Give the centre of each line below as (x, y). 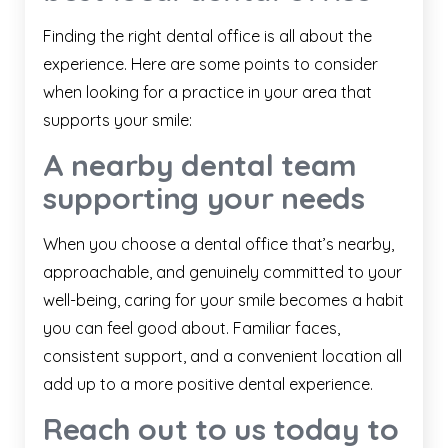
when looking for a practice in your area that (207, 92)
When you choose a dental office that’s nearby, (218, 244)
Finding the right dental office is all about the (207, 36)
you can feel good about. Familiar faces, (191, 328)
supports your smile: (117, 120)
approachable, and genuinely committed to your (222, 272)
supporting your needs (204, 198)
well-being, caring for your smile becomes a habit (223, 300)
